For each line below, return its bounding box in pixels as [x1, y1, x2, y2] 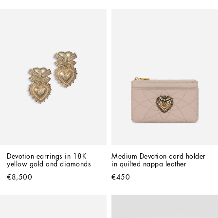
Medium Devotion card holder [111, 153, 206, 160]
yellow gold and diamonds [7, 161, 91, 168]
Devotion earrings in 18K [7, 153, 87, 160]
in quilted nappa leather [111, 161, 186, 168]
